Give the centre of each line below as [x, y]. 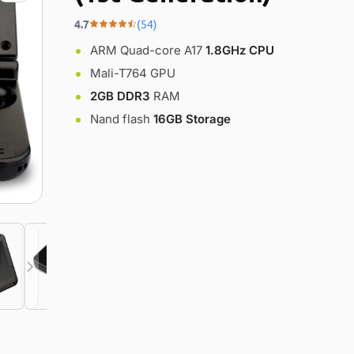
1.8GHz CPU [239, 50]
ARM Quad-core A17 [147, 50]
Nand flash [121, 119]
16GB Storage [192, 119]
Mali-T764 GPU [132, 73]
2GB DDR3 [120, 96]
